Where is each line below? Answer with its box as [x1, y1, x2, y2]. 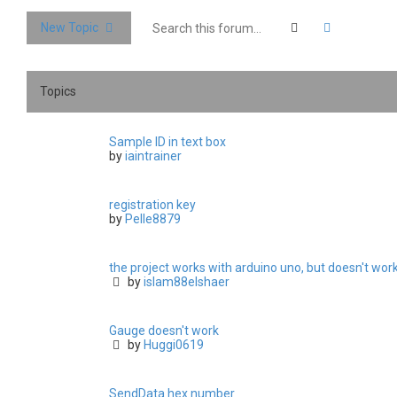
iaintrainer [125, 149, 182, 164]
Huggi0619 [144, 338, 204, 353]
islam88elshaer [144, 275, 230, 290]
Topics [40, 84, 76, 99]
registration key [109, 198, 196, 213]
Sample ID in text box [109, 135, 226, 150]
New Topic [41, 20, 98, 35]
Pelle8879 [125, 212, 181, 227]
